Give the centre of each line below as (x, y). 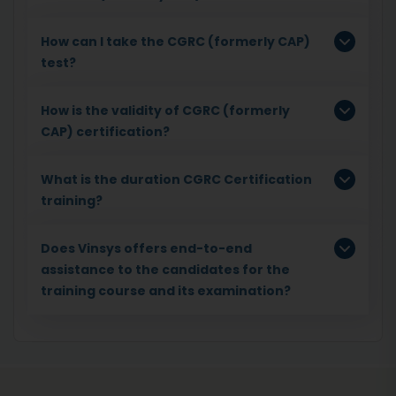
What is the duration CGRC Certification (176, 179)
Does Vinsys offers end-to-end (146, 248)
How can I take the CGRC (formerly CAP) (175, 41)
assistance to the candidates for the (165, 269)
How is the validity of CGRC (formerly (165, 110)
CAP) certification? (107, 131)
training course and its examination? (167, 290)
